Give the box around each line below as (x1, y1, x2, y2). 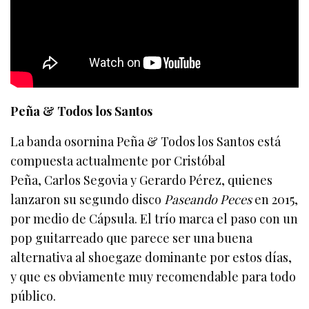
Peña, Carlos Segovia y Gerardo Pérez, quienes (10, 172, 273, 189)
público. (10, 288, 56, 305)
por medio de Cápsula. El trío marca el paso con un (10, 210, 299, 228)
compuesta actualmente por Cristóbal (10, 152, 226, 170)
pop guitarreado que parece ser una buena (10, 230, 253, 247)
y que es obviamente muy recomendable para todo (10, 268, 297, 286)
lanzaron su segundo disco (10, 191, 165, 208)
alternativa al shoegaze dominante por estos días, (10, 249, 292, 266)
